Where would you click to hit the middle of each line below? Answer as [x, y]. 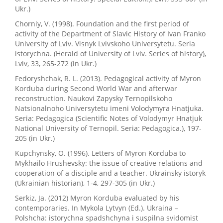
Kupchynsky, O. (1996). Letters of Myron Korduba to [100, 153]
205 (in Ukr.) [35, 138]
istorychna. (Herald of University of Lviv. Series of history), [111, 54]
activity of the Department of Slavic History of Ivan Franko [110, 34]
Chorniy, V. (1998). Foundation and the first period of [102, 24]
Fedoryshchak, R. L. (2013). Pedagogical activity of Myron [108, 78]
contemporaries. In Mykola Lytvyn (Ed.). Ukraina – [97, 208]
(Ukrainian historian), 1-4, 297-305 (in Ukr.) [85, 183]
